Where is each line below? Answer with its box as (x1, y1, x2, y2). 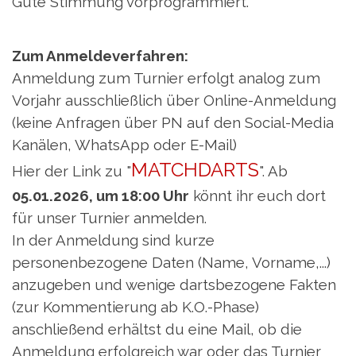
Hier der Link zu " (12, 162, 131, 180)
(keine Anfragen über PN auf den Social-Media (12, 114, 334, 132)
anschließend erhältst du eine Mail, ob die (12, 320, 302, 339)
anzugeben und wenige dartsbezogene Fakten (12, 276, 336, 294)
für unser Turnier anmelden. (12, 209, 207, 227)
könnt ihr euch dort (189, 187, 326, 205)
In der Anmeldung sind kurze (12, 231, 215, 250)
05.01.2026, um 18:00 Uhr (12, 187, 189, 205)
